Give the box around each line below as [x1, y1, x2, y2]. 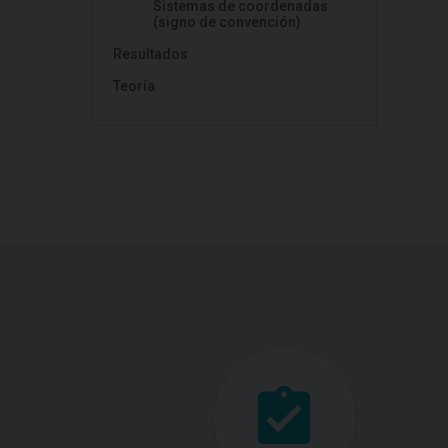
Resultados [113, 46, 188, 62]
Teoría [113, 78, 155, 94]
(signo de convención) [153, 14, 301, 30]
